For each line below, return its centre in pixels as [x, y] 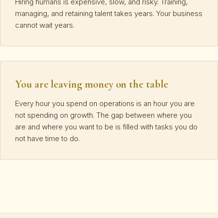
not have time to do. [47, 138]
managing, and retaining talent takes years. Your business [109, 13]
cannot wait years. [45, 25]
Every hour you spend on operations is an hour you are [105, 103]
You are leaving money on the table [92, 84]
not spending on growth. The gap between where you [103, 115]
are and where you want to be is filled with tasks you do [106, 127]
